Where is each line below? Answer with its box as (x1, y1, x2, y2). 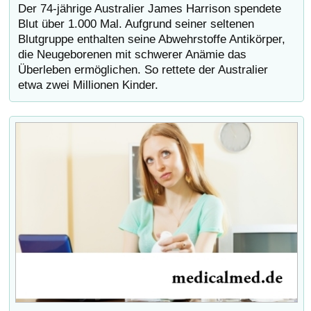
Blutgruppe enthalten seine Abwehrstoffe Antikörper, (18, 33, 286, 47)
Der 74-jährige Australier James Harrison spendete (18, 2, 282, 16)
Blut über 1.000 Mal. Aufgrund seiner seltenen (18, 17, 255, 31)
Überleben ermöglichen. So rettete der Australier (18, 63, 269, 77)
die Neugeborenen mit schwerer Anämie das (18, 48, 247, 62)
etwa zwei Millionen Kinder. (18, 78, 159, 92)
